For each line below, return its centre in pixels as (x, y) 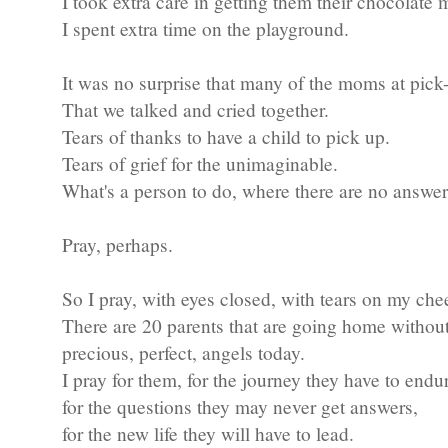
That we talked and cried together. (195, 110)
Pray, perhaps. (117, 245)
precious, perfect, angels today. (183, 353)
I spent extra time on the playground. (205, 29)
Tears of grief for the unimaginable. (200, 164)
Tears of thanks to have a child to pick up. (226, 137)
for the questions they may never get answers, (240, 407)
